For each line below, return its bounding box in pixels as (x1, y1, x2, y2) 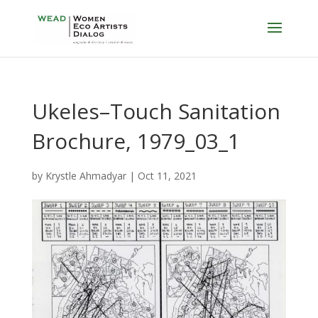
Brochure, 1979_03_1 (31, 126, 240, 155)
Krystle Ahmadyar (45, 169, 126, 182)
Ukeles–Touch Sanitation (31, 97, 280, 126)
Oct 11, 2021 (137, 169, 197, 182)
